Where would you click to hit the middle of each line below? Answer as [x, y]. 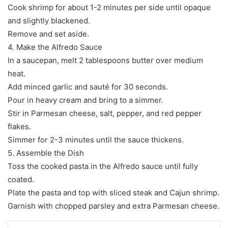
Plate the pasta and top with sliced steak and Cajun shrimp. [113, 192]
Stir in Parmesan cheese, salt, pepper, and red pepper [105, 113]
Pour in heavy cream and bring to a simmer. [85, 100]
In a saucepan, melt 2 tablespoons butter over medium [105, 60]
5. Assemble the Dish [46, 153]
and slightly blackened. [49, 20]
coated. [21, 179]
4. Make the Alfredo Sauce [55, 47]
